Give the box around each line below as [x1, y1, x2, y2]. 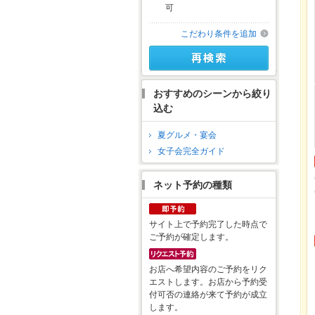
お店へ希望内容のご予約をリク [149, 264, 267, 275]
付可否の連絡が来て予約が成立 [149, 290, 267, 300]
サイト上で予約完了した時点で [149, 219, 267, 230]
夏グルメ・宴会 [157, 130, 217, 141]
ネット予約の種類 [153, 179, 232, 191]
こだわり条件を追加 [181, 29, 257, 39]
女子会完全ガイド [157, 146, 225, 157]
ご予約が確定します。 [149, 232, 233, 243]
